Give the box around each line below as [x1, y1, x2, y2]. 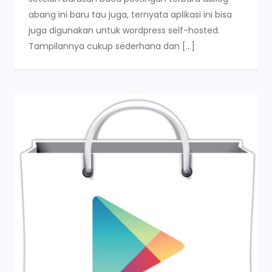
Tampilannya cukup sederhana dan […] [29, 39, 195, 52]
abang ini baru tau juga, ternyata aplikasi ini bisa [29, 8, 233, 21]
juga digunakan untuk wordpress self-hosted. [29, 24, 220, 36]
